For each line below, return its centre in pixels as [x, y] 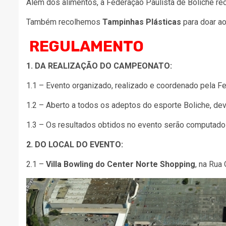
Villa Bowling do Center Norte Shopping [121, 164]
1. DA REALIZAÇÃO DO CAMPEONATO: [99, 66]
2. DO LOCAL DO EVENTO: [75, 144]
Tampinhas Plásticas [142, 22]
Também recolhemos [64, 22]
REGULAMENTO [87, 46]
